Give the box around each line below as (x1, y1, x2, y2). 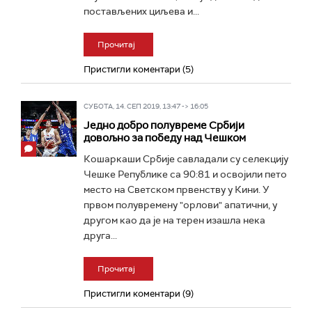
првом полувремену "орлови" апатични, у (84, 198, 277, 211)
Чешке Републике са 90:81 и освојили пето (84, 168, 287, 180)
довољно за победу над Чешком (84, 131, 246, 145)
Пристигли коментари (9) (84, 288, 194, 299)
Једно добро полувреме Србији (84, 118, 244, 132)
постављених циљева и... (84, 5, 199, 17)
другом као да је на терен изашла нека (84, 214, 265, 226)
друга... (84, 229, 117, 242)
